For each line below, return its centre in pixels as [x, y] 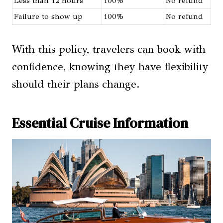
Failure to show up [48, 17]
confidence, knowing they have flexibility [110, 67]
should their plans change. [76, 84]
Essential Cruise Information [100, 123]
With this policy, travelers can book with [109, 50]
